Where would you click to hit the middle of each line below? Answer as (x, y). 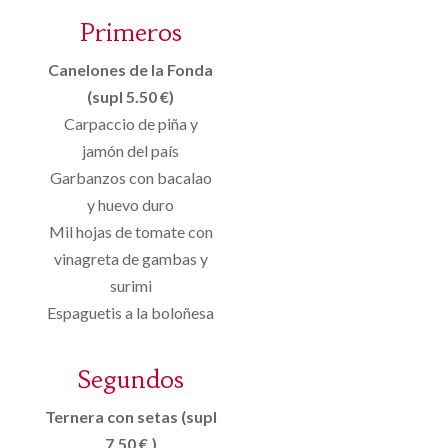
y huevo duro (131, 204)
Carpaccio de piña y (130, 123)
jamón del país (131, 150)
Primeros (130, 32)
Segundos (131, 379)
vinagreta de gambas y (130, 258)
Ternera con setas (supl (130, 416)
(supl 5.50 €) (131, 96)
